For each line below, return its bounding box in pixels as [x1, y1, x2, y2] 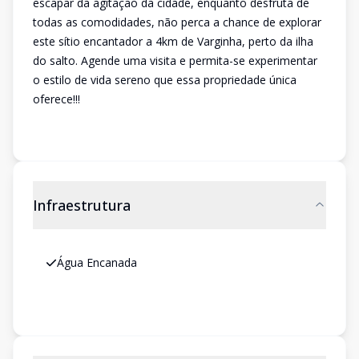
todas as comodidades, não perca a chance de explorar [33, 14, 321, 30]
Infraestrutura [33, 196, 131, 215]
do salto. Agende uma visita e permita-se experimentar [33, 53, 317, 68]
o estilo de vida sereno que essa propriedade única [33, 72, 296, 87]
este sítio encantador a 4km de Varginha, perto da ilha [33, 34, 313, 49]
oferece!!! [33, 91, 80, 107]
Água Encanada [57, 255, 137, 270]
